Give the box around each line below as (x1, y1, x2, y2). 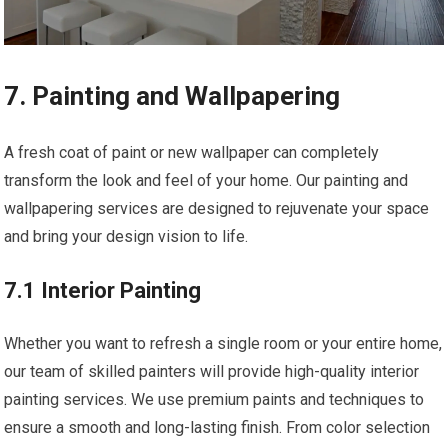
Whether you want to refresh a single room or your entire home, (4, 334, 443, 354)
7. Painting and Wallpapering (4, 81, 341, 112)
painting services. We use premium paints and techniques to (4, 390, 425, 410)
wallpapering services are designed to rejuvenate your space (4, 199, 430, 219)
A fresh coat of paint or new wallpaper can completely (4, 143, 380, 163)
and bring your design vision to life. (4, 227, 249, 247)
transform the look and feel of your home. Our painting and (4, 171, 409, 191)
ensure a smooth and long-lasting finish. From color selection (4, 418, 431, 438)
